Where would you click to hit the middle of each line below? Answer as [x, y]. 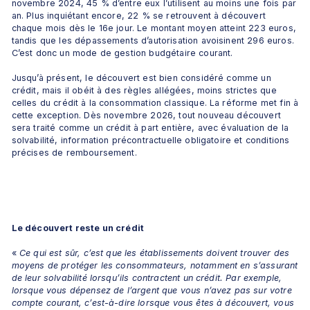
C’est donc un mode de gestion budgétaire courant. [122, 53]
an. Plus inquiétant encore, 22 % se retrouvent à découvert [138, 16]
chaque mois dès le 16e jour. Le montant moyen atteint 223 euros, [154, 28]
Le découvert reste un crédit [78, 228]
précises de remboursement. [74, 153]
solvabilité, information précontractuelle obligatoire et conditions [151, 140]
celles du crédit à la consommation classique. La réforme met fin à [155, 103]
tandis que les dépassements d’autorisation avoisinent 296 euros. [153, 41]
